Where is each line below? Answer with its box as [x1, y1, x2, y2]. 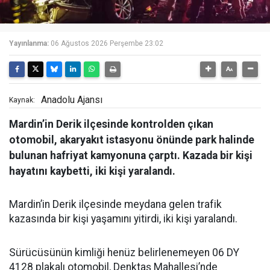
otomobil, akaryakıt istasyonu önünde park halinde [9, 133, 254, 146]
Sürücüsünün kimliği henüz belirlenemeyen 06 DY [9, 246, 239, 259]
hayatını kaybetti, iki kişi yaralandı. [9, 165, 175, 177]
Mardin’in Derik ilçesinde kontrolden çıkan [9, 118, 213, 130]
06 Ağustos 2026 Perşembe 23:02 [51, 39, 163, 48]
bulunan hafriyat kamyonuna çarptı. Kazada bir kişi [9, 149, 253, 162]
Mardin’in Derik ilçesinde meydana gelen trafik [9, 198, 222, 210]
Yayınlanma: [9, 39, 49, 48]
